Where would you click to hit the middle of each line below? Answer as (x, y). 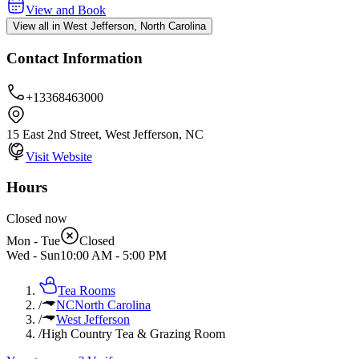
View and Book (66, 10)
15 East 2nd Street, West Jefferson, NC (105, 134)
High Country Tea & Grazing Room (133, 334)
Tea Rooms (87, 291)
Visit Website (59, 156)
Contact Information (75, 58)
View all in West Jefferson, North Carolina (109, 26)
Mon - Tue (33, 241)
